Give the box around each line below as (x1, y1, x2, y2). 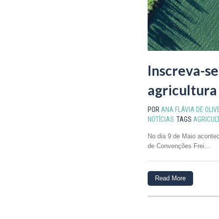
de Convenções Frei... (148, 142, 210, 150)
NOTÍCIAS (148, 115, 174, 123)
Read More (155, 174, 186, 182)
